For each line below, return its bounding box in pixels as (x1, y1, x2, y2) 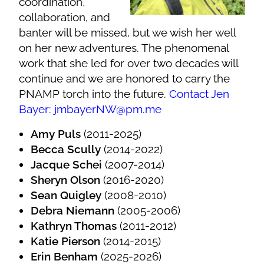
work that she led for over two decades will (19, 56, 239, 70)
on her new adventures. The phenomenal (19, 41, 229, 54)
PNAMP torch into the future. (19, 87, 170, 100)
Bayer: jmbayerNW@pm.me (19, 102, 162, 115)
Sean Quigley (31, 188, 105, 202)
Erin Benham (31, 249, 98, 263)
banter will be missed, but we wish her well (19, 25, 236, 39)
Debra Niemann (31, 203, 115, 217)
